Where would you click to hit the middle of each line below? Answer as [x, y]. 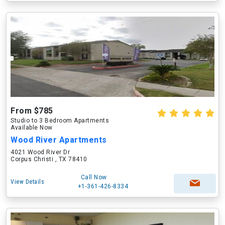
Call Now [94, 177]
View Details [27, 182]
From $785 [32, 111]
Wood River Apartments [59, 140]
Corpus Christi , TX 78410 [49, 159]
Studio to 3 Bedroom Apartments [60, 121]
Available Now [32, 128]
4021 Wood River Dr [40, 152]
